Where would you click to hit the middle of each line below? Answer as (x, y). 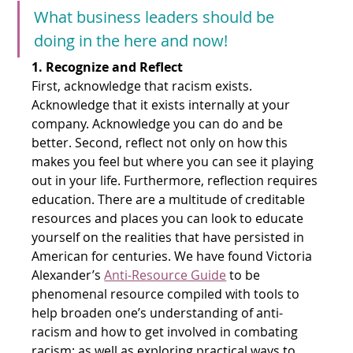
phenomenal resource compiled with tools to (167, 294)
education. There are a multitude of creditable (170, 199)
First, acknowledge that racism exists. (144, 85)
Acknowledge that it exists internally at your (163, 104)
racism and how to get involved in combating (167, 331)
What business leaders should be (156, 17)
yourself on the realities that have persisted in (170, 237)
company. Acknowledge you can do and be (159, 123)
